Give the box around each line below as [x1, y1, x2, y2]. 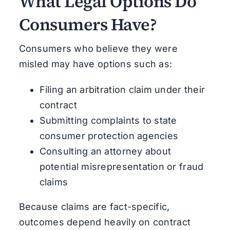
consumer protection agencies [39, 130, 179, 141]
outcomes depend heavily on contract [18, 216, 191, 227]
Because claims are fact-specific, [18, 201, 170, 212]
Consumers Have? [18, 12, 157, 36]
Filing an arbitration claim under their [39, 84, 205, 95]
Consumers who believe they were [18, 43, 178, 54]
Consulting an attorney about [39, 145, 171, 157]
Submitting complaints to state [39, 114, 177, 126]
